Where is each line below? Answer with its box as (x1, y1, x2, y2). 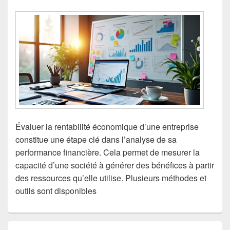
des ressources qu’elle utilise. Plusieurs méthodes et (15, 171, 206, 184)
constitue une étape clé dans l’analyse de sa (15, 133, 177, 145)
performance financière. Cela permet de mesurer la (15, 146, 200, 158)
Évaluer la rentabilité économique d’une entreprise (15, 120, 199, 132)
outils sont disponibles (15, 184, 97, 197)
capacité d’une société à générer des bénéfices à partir (15, 159, 214, 171)
